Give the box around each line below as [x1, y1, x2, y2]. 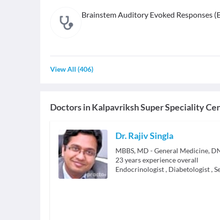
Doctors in [50, 102, 90, 113]
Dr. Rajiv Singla [115, 130, 173, 141]
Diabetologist [168, 165, 210, 174]
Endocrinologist [115, 165, 164, 174]
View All [50, 65, 76, 74]
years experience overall [125, 156, 198, 165]
